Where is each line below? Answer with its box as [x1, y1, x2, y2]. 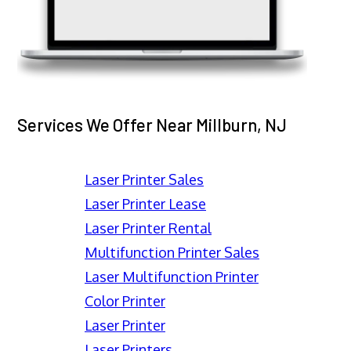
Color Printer [85, 291, 165, 309]
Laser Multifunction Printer [85, 267, 259, 285]
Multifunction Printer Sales [85, 243, 259, 261]
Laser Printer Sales [85, 170, 204, 188]
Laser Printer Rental [85, 219, 212, 237]
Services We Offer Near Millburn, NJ [17, 114, 287, 135]
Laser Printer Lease [85, 194, 206, 212]
